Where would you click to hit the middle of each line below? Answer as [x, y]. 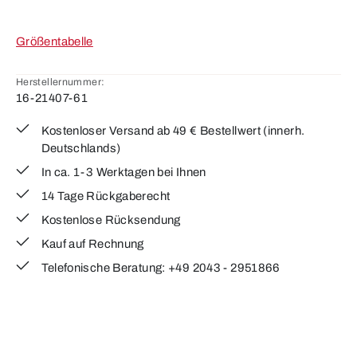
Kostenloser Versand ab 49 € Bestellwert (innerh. [173, 131]
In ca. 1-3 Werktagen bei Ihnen [124, 172]
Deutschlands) [81, 148]
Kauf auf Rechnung [92, 244]
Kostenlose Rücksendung [111, 220]
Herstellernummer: [61, 82]
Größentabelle [55, 41]
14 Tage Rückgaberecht [106, 196]
